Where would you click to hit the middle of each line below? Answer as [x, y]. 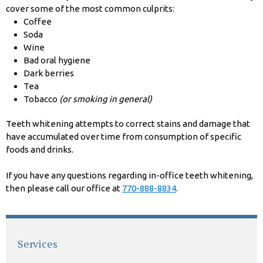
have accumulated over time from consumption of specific [124, 137]
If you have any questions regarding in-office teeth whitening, [129, 176]
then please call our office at [64, 188]
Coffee [38, 22]
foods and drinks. [40, 150]
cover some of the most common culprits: [90, 9]
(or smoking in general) [106, 99]
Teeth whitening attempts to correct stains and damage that [128, 124]
